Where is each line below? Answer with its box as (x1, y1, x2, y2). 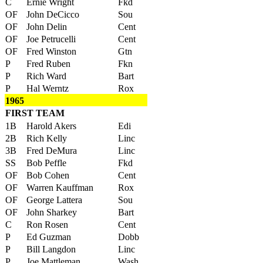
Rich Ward (26, 71, 66, 81)
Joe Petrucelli (26, 34, 76, 44)
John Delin (26, 22, 67, 32)
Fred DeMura (26, 146, 77, 156)
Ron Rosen (26, 220, 68, 230)
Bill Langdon (26, 244, 76, 254)
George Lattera (26, 195, 82, 205)
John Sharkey (26, 207, 77, 217)
